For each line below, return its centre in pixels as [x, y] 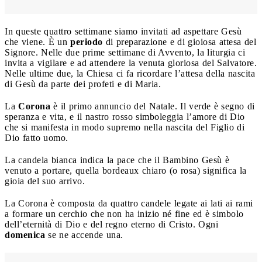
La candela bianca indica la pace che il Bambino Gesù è [117, 160]
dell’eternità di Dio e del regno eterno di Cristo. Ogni [111, 224]
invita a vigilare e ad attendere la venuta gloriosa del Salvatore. [131, 63]
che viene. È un [37, 42]
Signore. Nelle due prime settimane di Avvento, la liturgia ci [125, 52]
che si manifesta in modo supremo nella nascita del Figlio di [125, 127]
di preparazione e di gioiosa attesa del [179, 42]
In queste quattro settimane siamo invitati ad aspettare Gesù [123, 31]
